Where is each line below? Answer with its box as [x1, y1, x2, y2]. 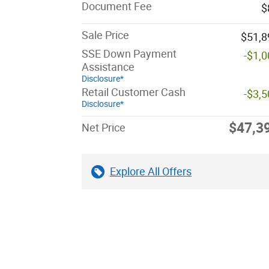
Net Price [82, 121, 125, 134]
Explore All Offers [110, 165, 192, 178]
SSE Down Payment [82, 47, 177, 61]
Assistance [82, 61, 134, 74]
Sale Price [82, 29, 129, 42]
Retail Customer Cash [82, 86, 186, 99]
